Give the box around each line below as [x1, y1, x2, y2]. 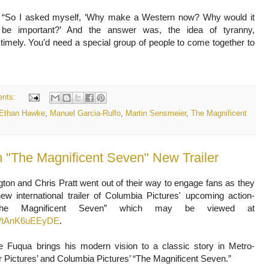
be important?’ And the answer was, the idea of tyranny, [2, 25, 255, 35]
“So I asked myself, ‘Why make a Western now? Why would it [2, 12, 255, 23]
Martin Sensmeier [125, 109, 186, 118]
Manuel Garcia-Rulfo [50, 109, 121, 118]
